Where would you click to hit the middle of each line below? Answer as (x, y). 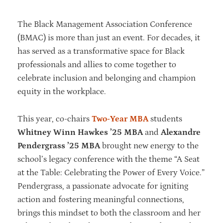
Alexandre (181, 132)
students (165, 119)
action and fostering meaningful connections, (101, 199)
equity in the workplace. (64, 91)
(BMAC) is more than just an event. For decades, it (109, 38)
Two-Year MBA (120, 119)
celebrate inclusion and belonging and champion (107, 78)
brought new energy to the (149, 146)
